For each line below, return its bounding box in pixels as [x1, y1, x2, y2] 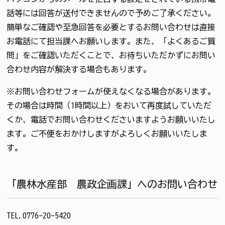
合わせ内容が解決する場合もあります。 [7, 65, 151, 73]
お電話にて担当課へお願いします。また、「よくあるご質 [7, 37, 215, 45]
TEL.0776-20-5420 [7, 211, 71, 219]
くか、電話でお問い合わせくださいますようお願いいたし [7, 115, 215, 124]
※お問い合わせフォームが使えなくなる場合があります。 [7, 87, 215, 95]
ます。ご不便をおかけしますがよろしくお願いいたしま [7, 129, 207, 138]
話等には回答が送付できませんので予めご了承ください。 [7, 9, 215, 17]
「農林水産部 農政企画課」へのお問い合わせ [7, 178, 217, 189]
